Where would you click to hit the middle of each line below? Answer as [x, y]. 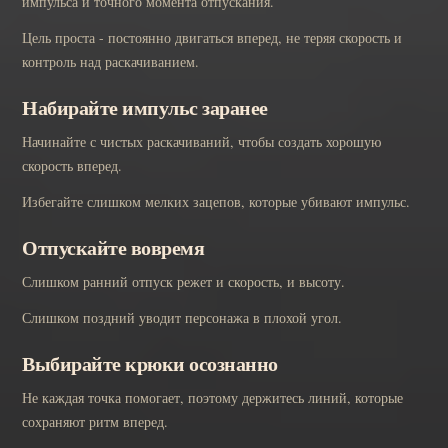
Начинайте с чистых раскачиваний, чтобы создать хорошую [201, 141]
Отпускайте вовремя [113, 247]
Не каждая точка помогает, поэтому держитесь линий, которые [212, 397]
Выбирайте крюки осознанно [150, 363]
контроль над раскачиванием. [110, 61]
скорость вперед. [72, 165]
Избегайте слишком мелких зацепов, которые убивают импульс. [216, 201]
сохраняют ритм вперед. [95, 421]
